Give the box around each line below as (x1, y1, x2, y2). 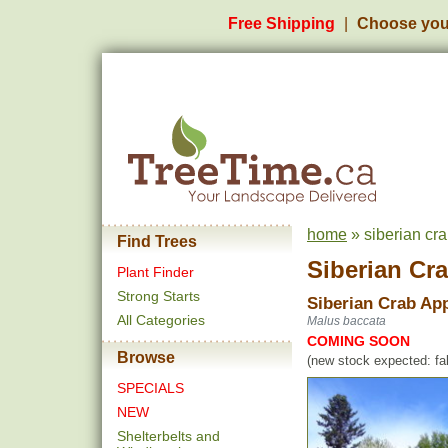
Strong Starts (117, 288, 200, 304)
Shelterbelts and (117, 428, 220, 444)
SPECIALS (117, 380, 184, 396)
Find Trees (117, 233, 197, 250)
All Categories (117, 312, 205, 328)
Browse (117, 349, 175, 366)
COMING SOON (307, 333, 410, 349)
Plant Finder (117, 264, 194, 280)
